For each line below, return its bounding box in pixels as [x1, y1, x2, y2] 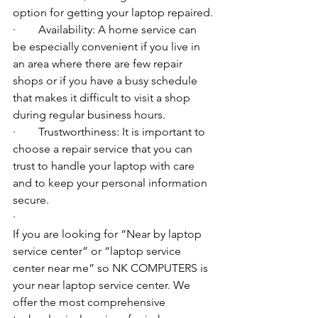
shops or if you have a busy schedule [13, 74, 200, 88]
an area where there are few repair [13, 57, 185, 71]
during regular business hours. [13, 108, 165, 122]
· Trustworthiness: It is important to [13, 125, 208, 139]
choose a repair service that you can [13, 142, 195, 156]
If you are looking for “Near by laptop [13, 227, 204, 241]
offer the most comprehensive [13, 295, 168, 309]
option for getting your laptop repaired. [13, 6, 213, 20]
